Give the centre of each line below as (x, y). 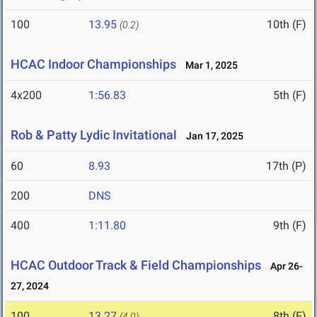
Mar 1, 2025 (208, 65)
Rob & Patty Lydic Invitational (95, 135)
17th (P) (286, 166)
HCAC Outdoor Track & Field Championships (136, 265)
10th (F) (287, 25)
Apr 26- (283, 266)
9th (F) (290, 226)
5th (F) (290, 96)
